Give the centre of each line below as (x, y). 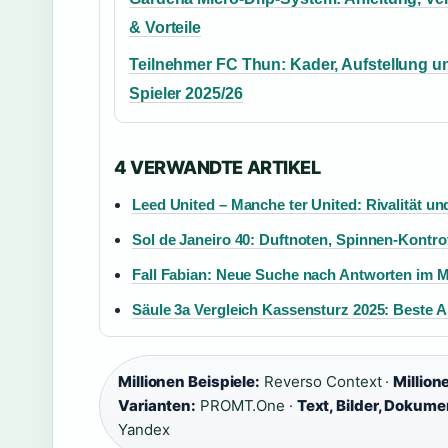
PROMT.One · (246, 405)
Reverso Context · (327, 381)
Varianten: (157, 405)
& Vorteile (165, 27)
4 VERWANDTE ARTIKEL (217, 167)
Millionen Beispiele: (189, 381)
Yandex (144, 429)
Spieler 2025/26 (186, 93)
